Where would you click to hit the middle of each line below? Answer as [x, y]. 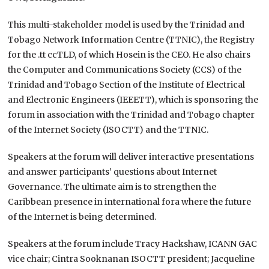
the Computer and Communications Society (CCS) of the [125, 69]
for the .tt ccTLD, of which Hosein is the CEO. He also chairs [129, 54]
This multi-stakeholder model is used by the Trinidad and [126, 24]
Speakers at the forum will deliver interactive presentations [131, 156]
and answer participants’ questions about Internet [113, 171]
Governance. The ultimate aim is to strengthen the [112, 186]
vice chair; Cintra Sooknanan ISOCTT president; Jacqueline [131, 258]
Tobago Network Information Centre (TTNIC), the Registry [131, 39]
